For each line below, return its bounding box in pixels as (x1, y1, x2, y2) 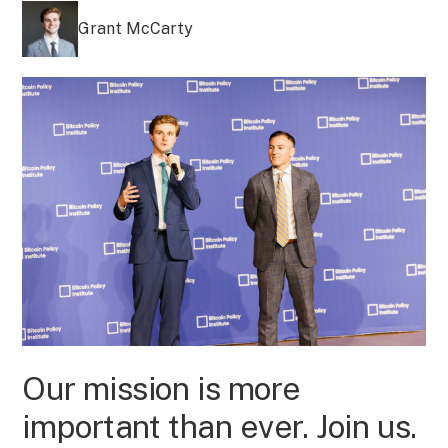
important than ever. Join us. (22, 407, 417, 445)
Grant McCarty (78, 19, 194, 38)
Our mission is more (22, 369, 302, 407)
